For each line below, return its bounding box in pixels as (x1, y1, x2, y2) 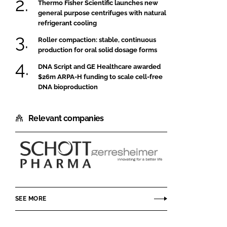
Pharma (55, 170, 86, 180)
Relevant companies (28, 113, 104, 124)
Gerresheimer (126, 158, 181, 168)
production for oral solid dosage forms (38, 46, 157, 54)
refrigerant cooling (38, 19, 97, 27)
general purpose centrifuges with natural (38, 9, 166, 17)
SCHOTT (55, 158, 89, 168)
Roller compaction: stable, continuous (38, 35, 156, 44)
